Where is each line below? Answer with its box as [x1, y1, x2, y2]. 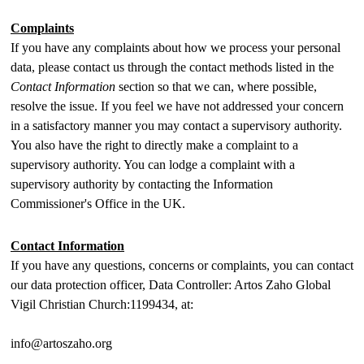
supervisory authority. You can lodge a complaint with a [11, 158, 295, 171]
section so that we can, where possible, [115, 80, 317, 93]
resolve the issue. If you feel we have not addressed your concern [11, 99, 344, 113]
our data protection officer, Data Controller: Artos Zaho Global [11, 278, 331, 292]
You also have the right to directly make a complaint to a [11, 138, 298, 152]
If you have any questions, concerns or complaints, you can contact [11, 258, 353, 272]
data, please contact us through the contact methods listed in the [11, 60, 334, 74]
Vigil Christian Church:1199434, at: [11, 297, 193, 311]
